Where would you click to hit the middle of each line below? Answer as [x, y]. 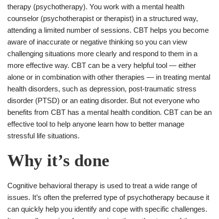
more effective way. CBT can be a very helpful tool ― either [102, 65]
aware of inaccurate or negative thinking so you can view [97, 42]
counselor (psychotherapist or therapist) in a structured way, [103, 18]
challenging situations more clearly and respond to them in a [102, 53]
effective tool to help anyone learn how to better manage [96, 124]
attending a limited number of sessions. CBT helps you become [108, 30]
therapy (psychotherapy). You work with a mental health [96, 6]
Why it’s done [58, 160]
